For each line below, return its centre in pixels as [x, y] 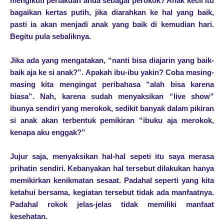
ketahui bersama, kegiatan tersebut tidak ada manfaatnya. [112, 192]
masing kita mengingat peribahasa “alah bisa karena [112, 84]
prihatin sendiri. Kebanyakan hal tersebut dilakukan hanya [112, 168]
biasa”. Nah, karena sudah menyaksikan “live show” [112, 96]
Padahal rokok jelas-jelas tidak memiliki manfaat [112, 204]
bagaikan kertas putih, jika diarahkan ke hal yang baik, [112, 12]
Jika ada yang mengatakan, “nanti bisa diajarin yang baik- [112, 60]
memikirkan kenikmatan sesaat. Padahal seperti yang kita [112, 180]
